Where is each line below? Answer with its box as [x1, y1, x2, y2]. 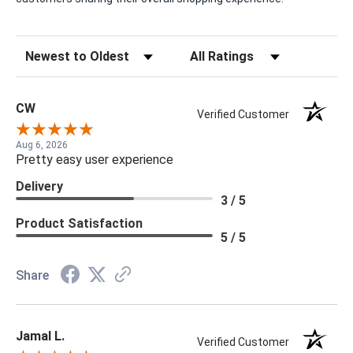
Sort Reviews [15, 46, 84, 59]
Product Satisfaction [16, 216, 143, 232]
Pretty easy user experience [16, 152, 173, 168]
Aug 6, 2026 [16, 139, 68, 151]
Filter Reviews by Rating [180, 46, 304, 59]
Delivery [16, 179, 63, 195]
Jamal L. [16, 329, 65, 344]
